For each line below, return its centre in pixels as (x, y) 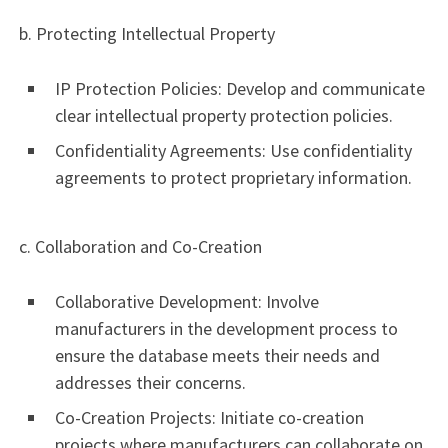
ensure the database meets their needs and (217, 356)
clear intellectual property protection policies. (224, 115)
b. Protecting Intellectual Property (145, 33)
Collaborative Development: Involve (187, 302)
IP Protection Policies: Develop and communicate (240, 88)
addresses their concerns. (150, 383)
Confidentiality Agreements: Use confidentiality (233, 150)
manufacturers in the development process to (226, 329)
